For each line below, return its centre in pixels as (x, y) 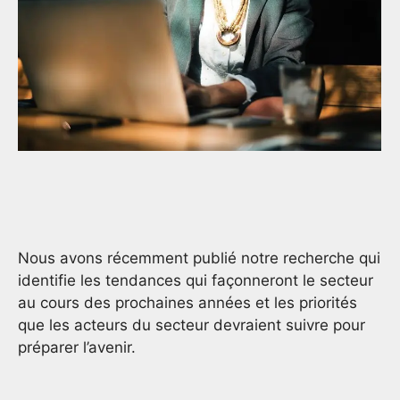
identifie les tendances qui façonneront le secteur (196, 280)
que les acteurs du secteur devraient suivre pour (192, 325)
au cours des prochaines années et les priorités (187, 302)
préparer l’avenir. (77, 347)
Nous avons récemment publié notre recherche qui (199, 258)
